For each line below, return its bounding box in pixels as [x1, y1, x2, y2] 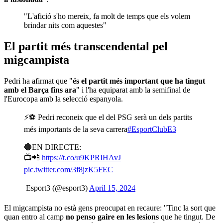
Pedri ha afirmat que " [4, 76, 73, 85]
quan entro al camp [4, 212, 66, 221]
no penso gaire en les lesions [66, 212, 159, 221]
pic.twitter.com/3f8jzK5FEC [24, 165, 113, 174]
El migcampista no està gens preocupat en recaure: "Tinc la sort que [4, 203, 216, 212]
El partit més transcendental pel [4, 39, 168, 53]
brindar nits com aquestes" [24, 20, 107, 29]
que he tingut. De [159, 212, 215, 221]
